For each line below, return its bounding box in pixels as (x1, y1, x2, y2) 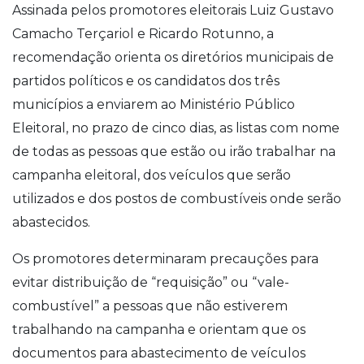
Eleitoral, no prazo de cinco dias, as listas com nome (12, 119, 340, 136)
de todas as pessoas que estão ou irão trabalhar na (12, 143, 336, 159)
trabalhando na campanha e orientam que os (12, 321, 305, 337)
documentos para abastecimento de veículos (12, 344, 305, 361)
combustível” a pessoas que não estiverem (12, 297, 288, 314)
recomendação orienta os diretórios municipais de (12, 49, 334, 65)
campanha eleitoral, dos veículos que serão (12, 167, 291, 183)
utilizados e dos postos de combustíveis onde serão (12, 190, 341, 206)
